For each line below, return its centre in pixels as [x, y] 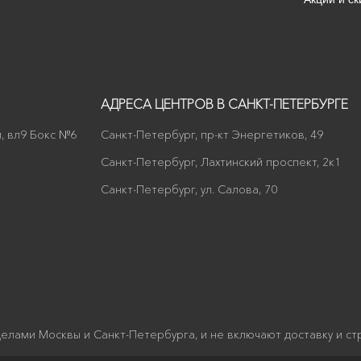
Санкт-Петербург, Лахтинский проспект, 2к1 [221, 162]
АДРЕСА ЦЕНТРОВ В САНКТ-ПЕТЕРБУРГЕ [224, 104]
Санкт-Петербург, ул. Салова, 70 [189, 189]
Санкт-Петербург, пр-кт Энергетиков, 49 [212, 135]
